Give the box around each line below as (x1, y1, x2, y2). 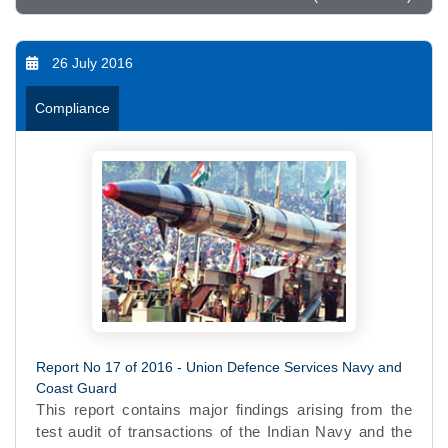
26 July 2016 (52, 54, 133, 71)
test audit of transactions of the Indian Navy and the (36, 422, 412, 440)
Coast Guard (36, 379, 117, 396)
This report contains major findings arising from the (36, 400, 412, 418)
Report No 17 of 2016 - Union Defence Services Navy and (36, 358, 402, 375)
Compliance (35, 99, 110, 116)
